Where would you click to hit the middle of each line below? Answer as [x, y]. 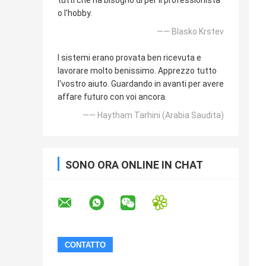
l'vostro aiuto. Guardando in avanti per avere [141, 84]
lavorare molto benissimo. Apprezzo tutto [137, 71]
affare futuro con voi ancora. [112, 97]
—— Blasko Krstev [190, 32]
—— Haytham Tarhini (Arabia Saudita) [153, 115]
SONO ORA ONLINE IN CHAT [134, 165]
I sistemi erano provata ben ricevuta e [129, 58]
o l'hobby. [75, 13]
